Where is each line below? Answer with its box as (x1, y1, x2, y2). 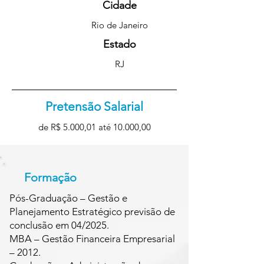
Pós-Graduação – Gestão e (9, 192, 127, 204)
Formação (24, 170, 77, 184)
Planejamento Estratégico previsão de (9, 206, 175, 217)
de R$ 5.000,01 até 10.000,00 (38, 121, 151, 133)
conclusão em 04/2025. (9, 219, 109, 231)
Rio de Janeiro (91, 19, 148, 31)
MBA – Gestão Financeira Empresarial (9, 233, 175, 245)
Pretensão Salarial (45, 99, 143, 114)
